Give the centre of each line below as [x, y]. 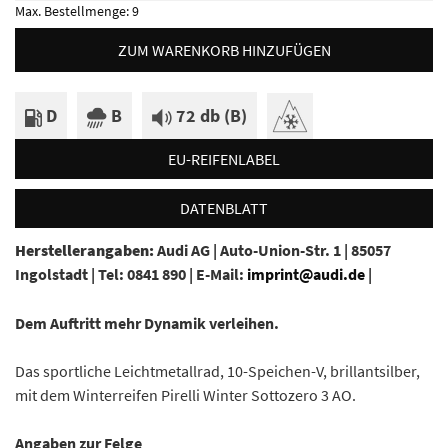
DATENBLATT [224, 208]
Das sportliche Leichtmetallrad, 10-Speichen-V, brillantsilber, [217, 371]
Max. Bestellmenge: [73, 11]
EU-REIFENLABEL [224, 158]
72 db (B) [211, 115]
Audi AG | [188, 250]
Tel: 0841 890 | [147, 274]
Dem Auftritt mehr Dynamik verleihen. [147, 323]
